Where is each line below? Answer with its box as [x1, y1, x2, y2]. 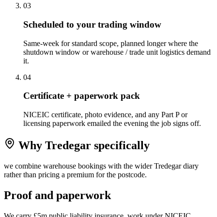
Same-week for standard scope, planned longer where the [23, 39, 198, 47]
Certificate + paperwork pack [23, 91, 140, 101]
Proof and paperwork [4, 188, 111, 201]
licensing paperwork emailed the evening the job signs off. [23, 119, 201, 127]
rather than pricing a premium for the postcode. [4, 170, 147, 179]
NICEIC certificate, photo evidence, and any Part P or [23, 110, 187, 119]
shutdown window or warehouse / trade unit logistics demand [23, 47, 211, 56]
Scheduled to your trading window [23, 19, 161, 30]
